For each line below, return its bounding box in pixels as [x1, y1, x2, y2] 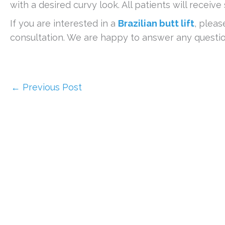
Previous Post [20, 81, 82, 92]
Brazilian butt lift [118, 18, 194, 29]
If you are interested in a [10, 18, 118, 29]
